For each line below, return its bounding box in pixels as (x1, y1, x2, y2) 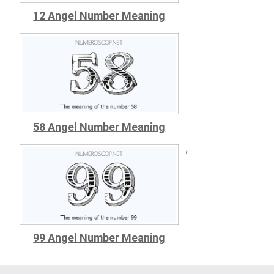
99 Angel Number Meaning (33, 231, 166, 245)
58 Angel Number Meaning (33, 120, 166, 133)
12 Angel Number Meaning (33, 9, 166, 23)
